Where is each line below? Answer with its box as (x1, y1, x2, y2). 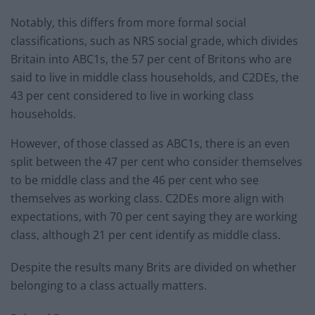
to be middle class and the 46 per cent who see (11, 172, 259, 188)
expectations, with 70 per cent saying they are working (11, 209, 297, 225)
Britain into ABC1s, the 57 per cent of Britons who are (11, 51, 292, 67)
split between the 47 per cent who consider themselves (11, 154, 302, 170)
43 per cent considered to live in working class (11, 88, 254, 104)
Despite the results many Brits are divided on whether (11, 259, 297, 276)
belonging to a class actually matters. (11, 278, 207, 294)
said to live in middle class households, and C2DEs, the (11, 70, 299, 86)
